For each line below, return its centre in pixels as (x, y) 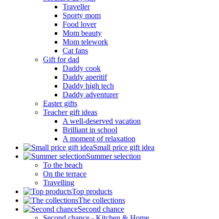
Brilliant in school (90, 130)
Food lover (79, 24)
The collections (102, 200)
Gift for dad (61, 60)
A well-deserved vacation (102, 121)
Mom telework (85, 42)
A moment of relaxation (99, 139)
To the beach (63, 165)
